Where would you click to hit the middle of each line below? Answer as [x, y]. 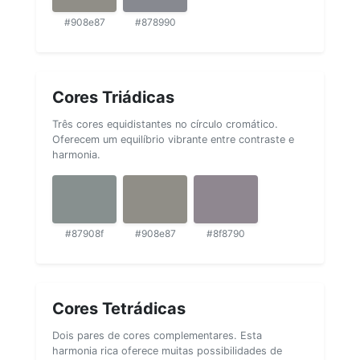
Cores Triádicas [113, 97]
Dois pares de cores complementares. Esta [157, 335]
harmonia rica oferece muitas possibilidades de [167, 350]
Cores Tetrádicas [119, 308]
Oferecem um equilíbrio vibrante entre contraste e [173, 139]
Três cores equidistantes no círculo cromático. [165, 124]
